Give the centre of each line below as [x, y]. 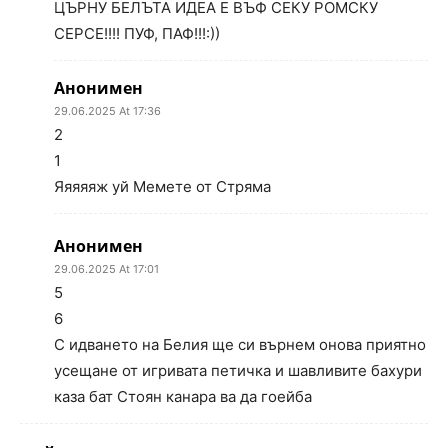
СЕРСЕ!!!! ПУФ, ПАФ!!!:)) [137, 33]
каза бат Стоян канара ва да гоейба [183, 396]
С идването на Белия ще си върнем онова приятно [240, 344]
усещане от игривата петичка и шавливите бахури [238, 370]
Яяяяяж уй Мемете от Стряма [162, 186]
